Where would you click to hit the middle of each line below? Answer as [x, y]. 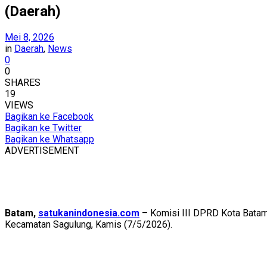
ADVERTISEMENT [42, 150]
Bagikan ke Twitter [43, 128]
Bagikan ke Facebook [49, 116]
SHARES [23, 82]
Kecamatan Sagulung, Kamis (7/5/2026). [89, 224]
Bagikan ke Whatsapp [49, 139]
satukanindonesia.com [89, 213]
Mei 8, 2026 [30, 37]
